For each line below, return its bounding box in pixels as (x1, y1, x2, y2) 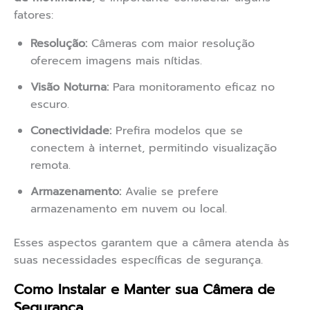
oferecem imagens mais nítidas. (30, 53, 202, 70)
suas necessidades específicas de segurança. (14, 252, 263, 269)
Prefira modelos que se (111, 122, 243, 140)
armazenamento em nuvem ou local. (30, 201, 227, 218)
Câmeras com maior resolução (87, 35, 255, 53)
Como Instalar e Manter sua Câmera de (14, 279, 275, 300)
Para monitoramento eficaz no (109, 79, 275, 96)
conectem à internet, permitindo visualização (30, 140, 277, 157)
